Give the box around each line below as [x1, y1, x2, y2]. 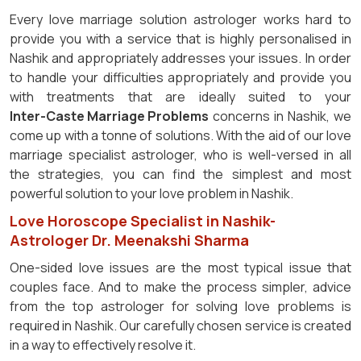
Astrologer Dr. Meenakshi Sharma [10, 230, 249, 251]
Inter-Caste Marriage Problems [10, 107, 209, 126]
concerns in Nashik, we [213, 107, 351, 126]
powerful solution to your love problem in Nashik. [10, 185, 293, 203]
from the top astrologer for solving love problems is [10, 297, 351, 316]
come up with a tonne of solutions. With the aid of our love [10, 127, 351, 145]
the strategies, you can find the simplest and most [10, 165, 351, 184]
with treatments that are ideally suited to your [10, 88, 351, 106]
